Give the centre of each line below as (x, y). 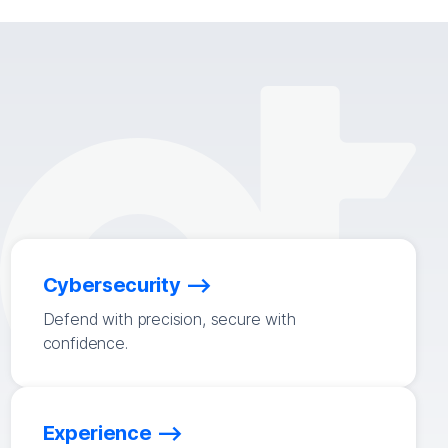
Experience (97, 433)
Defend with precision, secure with (169, 319)
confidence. (85, 343)
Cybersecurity (111, 285)
